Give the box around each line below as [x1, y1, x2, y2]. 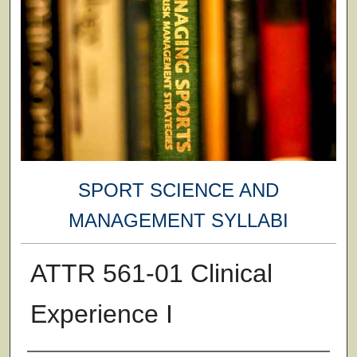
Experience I [29, 299, 173, 328]
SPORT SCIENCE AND [77, 179, 279, 202]
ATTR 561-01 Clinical [29, 258, 273, 288]
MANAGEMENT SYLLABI [68, 210, 288, 232]
